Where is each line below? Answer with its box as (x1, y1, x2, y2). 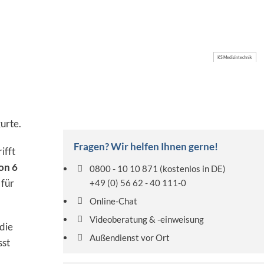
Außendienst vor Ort (90, 232, 170, 243)
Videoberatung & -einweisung (90, 214, 204, 225)
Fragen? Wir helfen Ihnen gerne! (74, 140, 219, 153)
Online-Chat (90, 196, 138, 207)
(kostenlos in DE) (158, 163, 226, 174)
